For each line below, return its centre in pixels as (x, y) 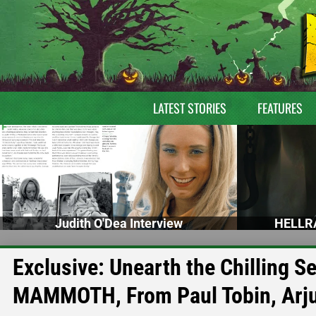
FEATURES (280, 108)
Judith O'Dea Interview (119, 223)
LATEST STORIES (189, 108)
